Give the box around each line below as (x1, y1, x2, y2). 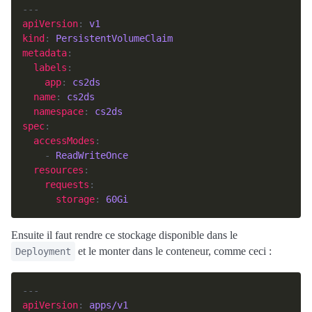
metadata (22, 47, 67, 58)
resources (33, 164, 84, 175)
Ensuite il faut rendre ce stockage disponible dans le (11, 229, 237, 241)
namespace (33, 106, 84, 117)
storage (56, 194, 95, 205)
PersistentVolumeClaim (56, 33, 173, 44)
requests (45, 179, 89, 190)
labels (33, 62, 67, 73)
